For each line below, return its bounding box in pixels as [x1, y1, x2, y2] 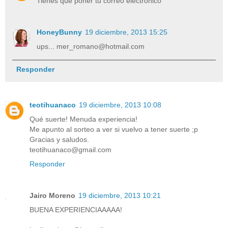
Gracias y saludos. [30, 135, 89, 144]
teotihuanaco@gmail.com [30, 146, 111, 154]
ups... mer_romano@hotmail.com [37, 42, 145, 50]
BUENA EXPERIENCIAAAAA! [30, 206, 122, 214]
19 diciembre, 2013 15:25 [85, 28, 168, 36]
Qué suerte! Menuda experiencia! [30, 115, 137, 124]
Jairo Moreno [30, 191, 75, 200]
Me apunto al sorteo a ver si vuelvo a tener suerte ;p [30, 125, 198, 134]
